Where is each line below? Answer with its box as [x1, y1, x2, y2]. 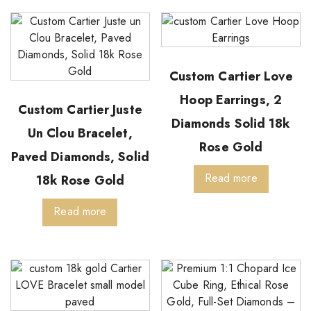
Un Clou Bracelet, [27, 124, 133, 142]
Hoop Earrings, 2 [180, 90, 282, 109]
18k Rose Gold [35, 171, 124, 190]
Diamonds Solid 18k [171, 114, 291, 133]
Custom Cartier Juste [17, 100, 142, 119]
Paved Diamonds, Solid [10, 147, 149, 166]
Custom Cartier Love [169, 67, 293, 85]
